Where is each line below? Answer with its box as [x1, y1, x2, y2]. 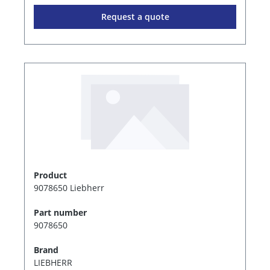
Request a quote [101, 11, 169, 23]
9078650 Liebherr [34, 181, 104, 193]
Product [34, 169, 67, 181]
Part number [34, 206, 87, 218]
